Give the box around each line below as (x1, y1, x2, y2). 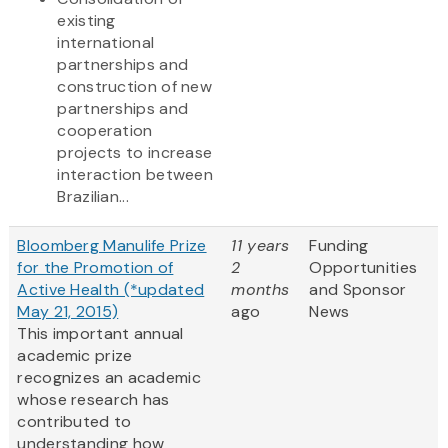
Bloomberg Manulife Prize (17, 235, 207, 257)
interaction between (57, 164, 214, 186)
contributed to (17, 411, 132, 433)
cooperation (57, 120, 153, 142)
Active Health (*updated (17, 279, 205, 301)
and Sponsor (309, 279, 407, 301)
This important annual (17, 323, 184, 345)
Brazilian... (57, 186, 129, 208)
